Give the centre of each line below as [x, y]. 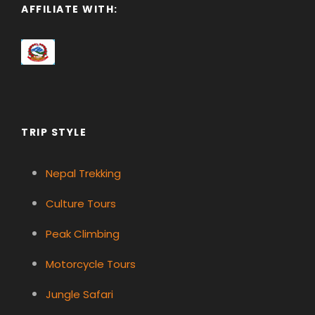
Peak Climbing [83, 234]
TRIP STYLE [54, 133]
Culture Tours [81, 204]
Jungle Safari [79, 295]
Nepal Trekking [83, 174]
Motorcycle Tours [91, 264]
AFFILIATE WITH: [70, 9]
